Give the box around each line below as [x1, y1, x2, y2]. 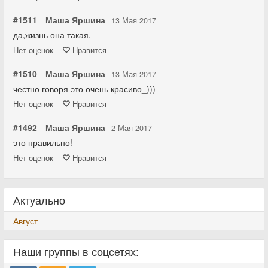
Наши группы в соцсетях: [13, 243, 139, 259]
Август [13, 215, 38, 227]
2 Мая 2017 [111, 123, 152, 133]
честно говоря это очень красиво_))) [13, 83, 156, 95]
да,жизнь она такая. [13, 29, 91, 41]
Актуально [13, 192, 65, 208]
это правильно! [13, 136, 72, 148]
